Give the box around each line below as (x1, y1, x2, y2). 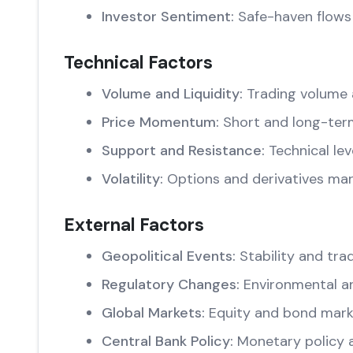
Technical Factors (64, 51, 213, 74)
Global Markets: (102, 303, 205, 322)
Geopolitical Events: (102, 247, 236, 266)
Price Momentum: (102, 113, 219, 132)
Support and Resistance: (102, 141, 265, 160)
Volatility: (102, 169, 163, 188)
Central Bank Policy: (102, 332, 233, 351)
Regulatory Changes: (102, 275, 240, 294)
